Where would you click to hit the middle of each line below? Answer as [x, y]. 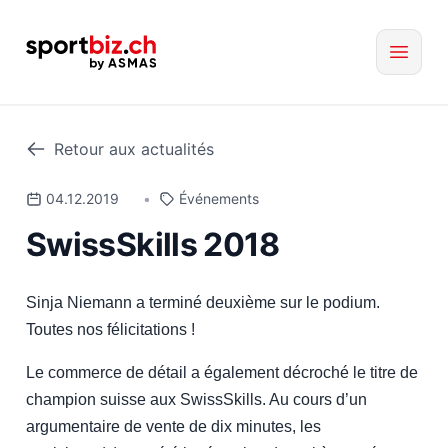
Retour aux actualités [134, 149]
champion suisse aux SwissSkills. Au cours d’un [196, 399]
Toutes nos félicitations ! [110, 329]
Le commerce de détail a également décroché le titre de [222, 372]
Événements [219, 198]
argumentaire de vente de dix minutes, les [173, 426]
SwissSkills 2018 [153, 244]
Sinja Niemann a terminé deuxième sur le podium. [203, 302]
